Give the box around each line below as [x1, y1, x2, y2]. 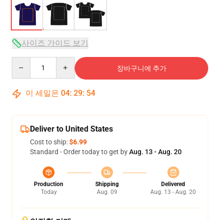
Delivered [161, 181, 185, 188]
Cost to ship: [30, 138, 69, 146]
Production [34, 181, 63, 188]
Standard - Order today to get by [30, 148, 129, 156]
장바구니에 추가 [116, 64, 166, 72]
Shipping [95, 181, 119, 188]
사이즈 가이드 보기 [22, 38, 88, 48]
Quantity [11, 57, 38, 65]
